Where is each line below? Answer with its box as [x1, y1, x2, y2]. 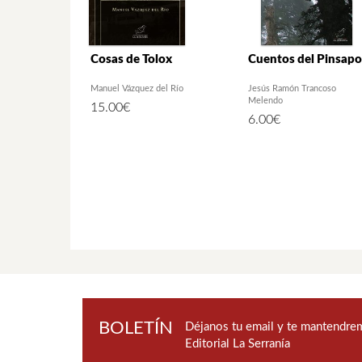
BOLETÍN [99, 318, 173, 337]
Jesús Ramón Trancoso [248, 83, 336, 93]
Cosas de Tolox [90, 53, 172, 65]
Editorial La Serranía [185, 337, 290, 350]
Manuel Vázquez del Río [90, 83, 183, 93]
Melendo [248, 95, 283, 105]
